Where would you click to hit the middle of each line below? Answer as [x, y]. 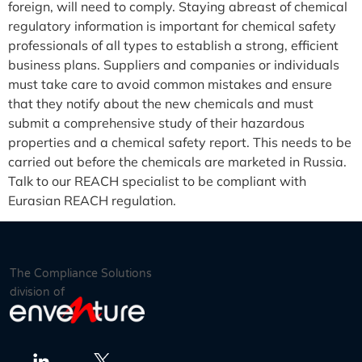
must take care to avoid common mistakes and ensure [170, 84]
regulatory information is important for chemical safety [172, 25]
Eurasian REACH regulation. [92, 200]
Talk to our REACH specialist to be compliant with [157, 181]
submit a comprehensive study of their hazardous [156, 122]
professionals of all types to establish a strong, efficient [173, 45]
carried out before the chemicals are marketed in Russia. [177, 161]
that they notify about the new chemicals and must [161, 103]
